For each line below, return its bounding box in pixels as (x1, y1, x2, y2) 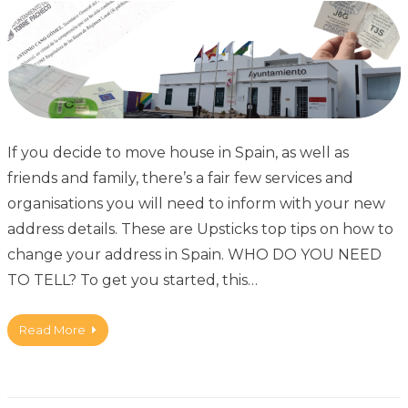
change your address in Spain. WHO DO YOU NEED (7, 246, 382, 264)
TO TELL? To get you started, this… (7, 271, 258, 290)
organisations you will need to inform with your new (7, 195, 385, 213)
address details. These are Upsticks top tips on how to (7, 220, 393, 239)
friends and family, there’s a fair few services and (7, 169, 353, 188)
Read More (19, 322, 86, 338)
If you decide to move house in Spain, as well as (7, 144, 349, 162)
